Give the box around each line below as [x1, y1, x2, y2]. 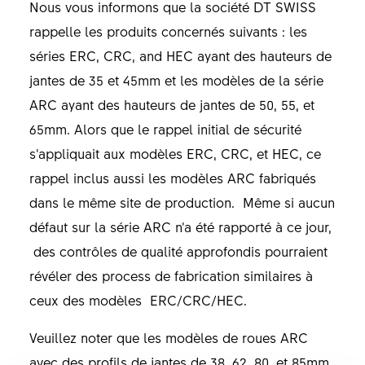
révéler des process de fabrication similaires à [29, 266, 313, 284]
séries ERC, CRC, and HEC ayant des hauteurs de [29, 46, 332, 64]
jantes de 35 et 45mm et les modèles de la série [29, 70, 323, 89]
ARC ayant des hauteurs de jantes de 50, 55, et [29, 95, 314, 113]
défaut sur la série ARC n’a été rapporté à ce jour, [29, 217, 332, 235]
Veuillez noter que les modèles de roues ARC [29, 328, 308, 346]
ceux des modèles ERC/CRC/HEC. [29, 290, 247, 309]
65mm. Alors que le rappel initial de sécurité [29, 119, 301, 138]
